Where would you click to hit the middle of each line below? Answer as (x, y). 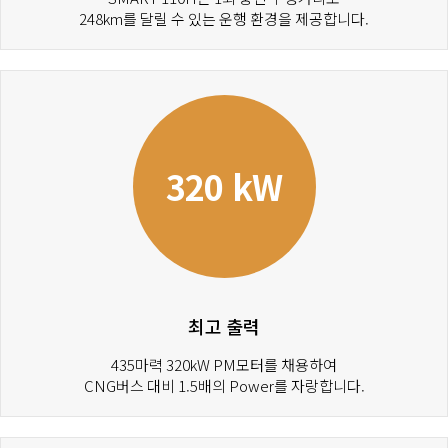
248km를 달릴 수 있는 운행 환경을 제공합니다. (224, 19)
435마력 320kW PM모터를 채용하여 (224, 365)
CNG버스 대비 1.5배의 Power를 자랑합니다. (224, 386)
